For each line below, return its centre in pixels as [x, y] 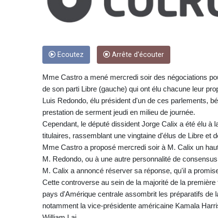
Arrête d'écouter [137, 55]
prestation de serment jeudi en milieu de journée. [119, 112]
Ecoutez [70, 55]
